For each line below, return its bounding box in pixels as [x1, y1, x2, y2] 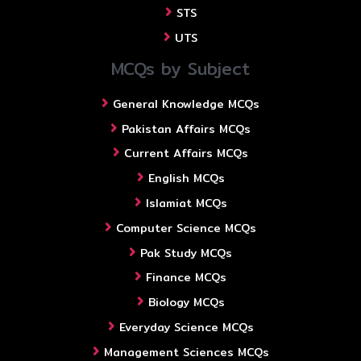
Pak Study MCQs [140, 243, 232, 262]
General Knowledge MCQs [113, 94, 259, 113]
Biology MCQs [147, 293, 225, 312]
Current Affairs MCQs [124, 144, 248, 163]
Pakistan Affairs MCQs [122, 119, 251, 138]
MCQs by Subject [111, 56, 250, 83]
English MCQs [147, 169, 225, 188]
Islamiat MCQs [145, 194, 227, 212]
